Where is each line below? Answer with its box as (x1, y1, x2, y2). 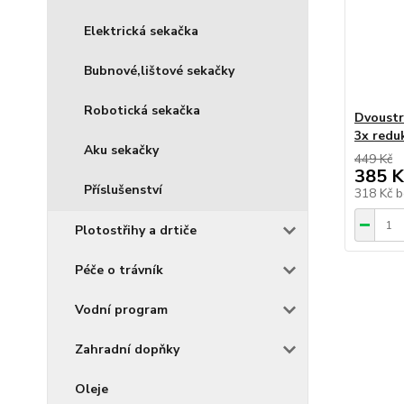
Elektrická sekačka (84, 23, 198, 40)
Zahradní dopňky (75, 341, 179, 358)
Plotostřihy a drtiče (75, 222, 197, 239)
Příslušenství (84, 181, 162, 198)
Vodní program (75, 301, 168, 318)
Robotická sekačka (84, 102, 200, 119)
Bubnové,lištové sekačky (84, 62, 234, 79)
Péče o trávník (75, 262, 163, 279)
